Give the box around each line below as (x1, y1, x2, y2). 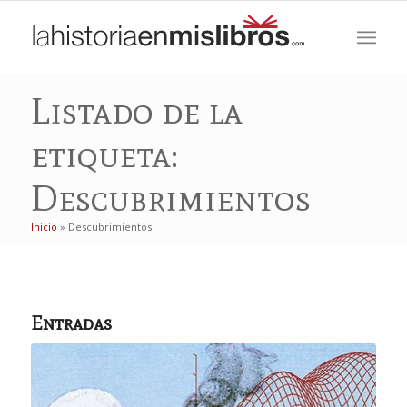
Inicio (30, 220, 57, 233)
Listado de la (30, 89, 243, 133)
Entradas (30, 312, 112, 335)
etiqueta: (30, 133, 178, 176)
